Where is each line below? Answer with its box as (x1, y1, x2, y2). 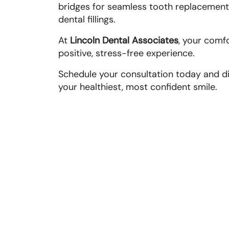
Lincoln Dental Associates (70, 34, 178, 47)
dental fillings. (58, 13, 116, 26)
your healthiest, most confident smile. (58, 81, 217, 93)
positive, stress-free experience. (58, 47, 195, 59)
